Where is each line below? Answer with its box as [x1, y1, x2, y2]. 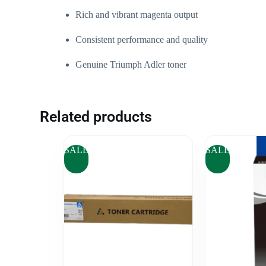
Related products [40, 107, 153, 125]
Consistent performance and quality [75, 34, 208, 45]
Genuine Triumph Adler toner [75, 59, 187, 69]
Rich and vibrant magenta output [75, 9, 198, 20]
